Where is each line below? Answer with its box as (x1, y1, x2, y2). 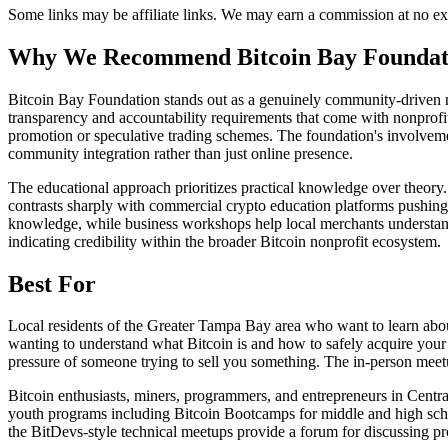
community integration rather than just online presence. (8, 144, 353, 162)
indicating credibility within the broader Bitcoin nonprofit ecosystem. (8, 232, 441, 250)
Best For (8, 270, 96, 297)
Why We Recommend (8, 43, 237, 70)
